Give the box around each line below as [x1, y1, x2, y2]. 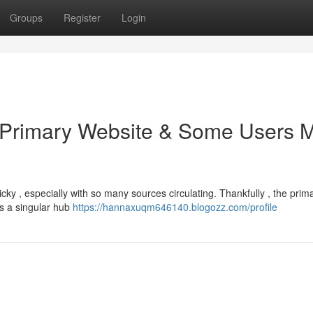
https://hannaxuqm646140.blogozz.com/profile [73, 200, 277, 214]
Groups [10, 10, 43, 24]
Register [64, 10, 101, 24]
